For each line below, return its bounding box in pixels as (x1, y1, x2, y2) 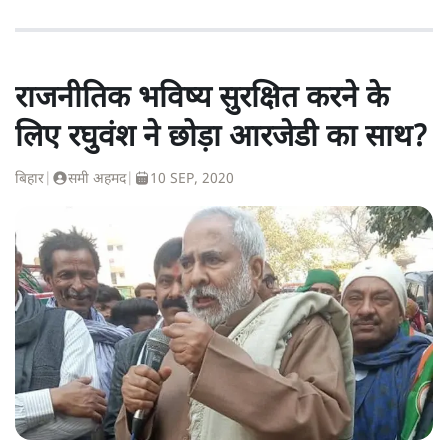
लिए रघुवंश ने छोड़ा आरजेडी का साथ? (15, 118, 428, 158)
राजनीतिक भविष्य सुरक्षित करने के (15, 79, 389, 119)
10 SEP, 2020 (150, 169, 234, 189)
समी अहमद (68, 169, 126, 189)
